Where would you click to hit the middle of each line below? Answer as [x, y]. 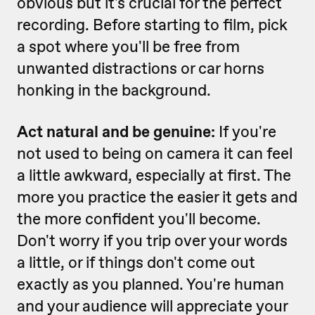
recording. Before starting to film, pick [152, 25]
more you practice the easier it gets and [157, 197]
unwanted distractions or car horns [141, 69]
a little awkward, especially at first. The [154, 175]
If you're [247, 132]
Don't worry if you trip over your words [152, 241]
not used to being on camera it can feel [155, 154]
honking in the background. [116, 90]
